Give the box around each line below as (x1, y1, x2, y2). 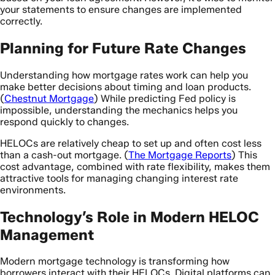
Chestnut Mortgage (4, 92, 94, 104)
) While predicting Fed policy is (94, 92, 236, 104)
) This (231, 149, 257, 161)
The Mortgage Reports (128, 149, 231, 161)
